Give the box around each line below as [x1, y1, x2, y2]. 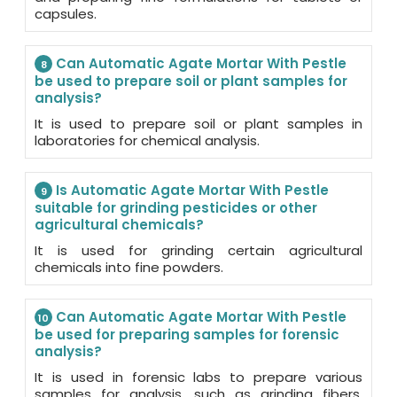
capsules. [35, 4, 97, 23]
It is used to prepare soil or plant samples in [35, 113, 362, 133]
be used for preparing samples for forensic [35, 324, 339, 344]
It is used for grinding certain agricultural [35, 240, 362, 260]
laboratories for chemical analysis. [35, 130, 260, 150]
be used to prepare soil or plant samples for [35, 71, 347, 90]
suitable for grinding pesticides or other [35, 198, 317, 217]
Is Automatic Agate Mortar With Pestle [52, 180, 329, 199]
